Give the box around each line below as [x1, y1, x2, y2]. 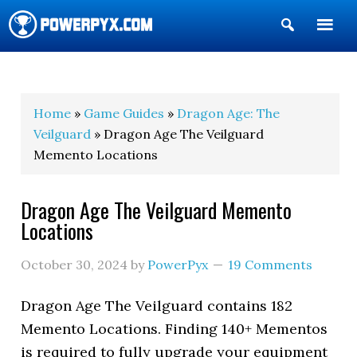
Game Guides [84, 105, 165, 121]
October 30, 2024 [21, 257, 128, 273]
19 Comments [228, 257, 313, 273]
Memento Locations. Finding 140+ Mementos [21, 320, 328, 338]
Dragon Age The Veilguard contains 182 [21, 296, 293, 315]
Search [296, 41, 344, 60]
